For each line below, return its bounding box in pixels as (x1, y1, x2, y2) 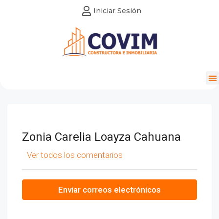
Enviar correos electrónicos (58, 185, 161, 195)
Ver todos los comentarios (27, 150, 123, 160)
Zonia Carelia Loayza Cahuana (22, 130, 181, 144)
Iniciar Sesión (93, 6, 141, 15)
